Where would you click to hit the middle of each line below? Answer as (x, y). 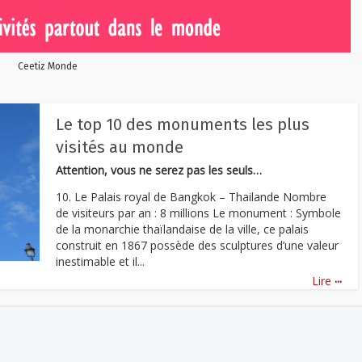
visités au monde (120, 147)
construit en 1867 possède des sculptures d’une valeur (197, 245)
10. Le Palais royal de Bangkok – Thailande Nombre (191, 196)
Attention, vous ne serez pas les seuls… (159, 170)
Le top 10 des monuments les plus (183, 124)
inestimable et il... (100, 261)
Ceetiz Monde (48, 66)
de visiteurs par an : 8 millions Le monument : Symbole (198, 213)
